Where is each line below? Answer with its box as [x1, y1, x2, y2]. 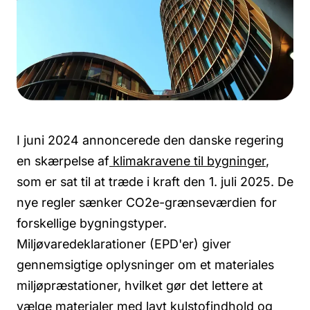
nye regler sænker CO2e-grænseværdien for [17, 195, 277, 210]
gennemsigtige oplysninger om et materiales [17, 257, 274, 273]
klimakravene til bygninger [113, 154, 266, 169]
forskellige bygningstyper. [17, 216, 167, 231]
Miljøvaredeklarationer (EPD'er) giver [17, 237, 231, 252]
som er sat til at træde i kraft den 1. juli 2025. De [17, 174, 293, 190]
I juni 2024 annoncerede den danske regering [17, 133, 284, 148]
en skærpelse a [17, 154, 104, 169]
